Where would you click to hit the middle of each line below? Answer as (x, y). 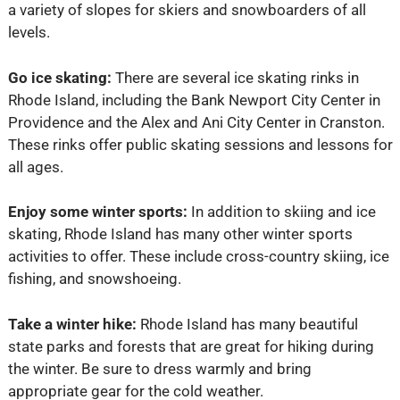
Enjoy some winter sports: (97, 212)
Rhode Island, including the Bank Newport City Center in (194, 100)
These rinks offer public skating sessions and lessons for (200, 144)
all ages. (35, 167)
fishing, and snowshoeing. (94, 279)
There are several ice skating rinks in (235, 77)
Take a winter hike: (74, 324)
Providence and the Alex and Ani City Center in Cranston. (196, 122)
